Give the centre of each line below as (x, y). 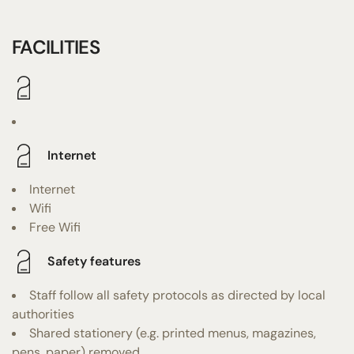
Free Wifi (55, 227)
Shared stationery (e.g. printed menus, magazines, (173, 333)
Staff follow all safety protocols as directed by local (177, 295)
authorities (43, 314)
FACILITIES (56, 47)
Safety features (94, 262)
